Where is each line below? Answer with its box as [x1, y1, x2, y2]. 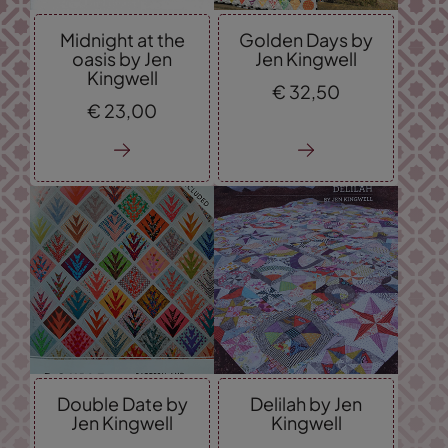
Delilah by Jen [250, 391, 362, 415]
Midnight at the [59, 27, 185, 51]
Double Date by [56, 391, 188, 415]
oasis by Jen [72, 46, 172, 70]
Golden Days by [239, 27, 373, 51]
